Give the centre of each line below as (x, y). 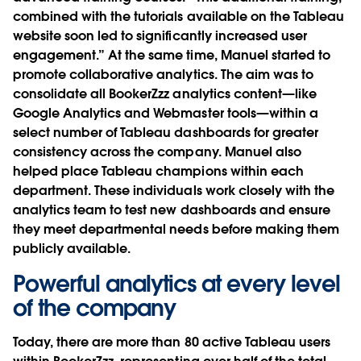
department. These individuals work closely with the (174, 191)
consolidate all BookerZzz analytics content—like (165, 94)
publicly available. (72, 249)
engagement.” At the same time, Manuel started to (172, 56)
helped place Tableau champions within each (158, 172)
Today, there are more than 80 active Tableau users (172, 342)
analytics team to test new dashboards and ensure (172, 210)
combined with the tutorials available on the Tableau (178, 17)
